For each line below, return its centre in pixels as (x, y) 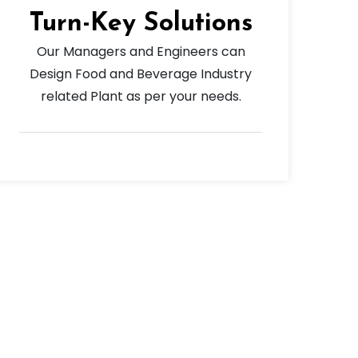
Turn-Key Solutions (141, 24)
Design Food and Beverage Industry (141, 74)
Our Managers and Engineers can (141, 52)
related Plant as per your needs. (141, 97)
